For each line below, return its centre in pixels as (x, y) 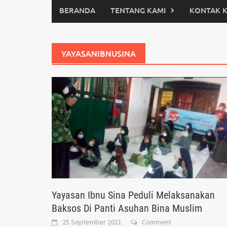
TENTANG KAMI (138, 10)
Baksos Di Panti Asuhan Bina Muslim (127, 209)
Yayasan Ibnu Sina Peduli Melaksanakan (133, 195)
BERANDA (77, 10)
